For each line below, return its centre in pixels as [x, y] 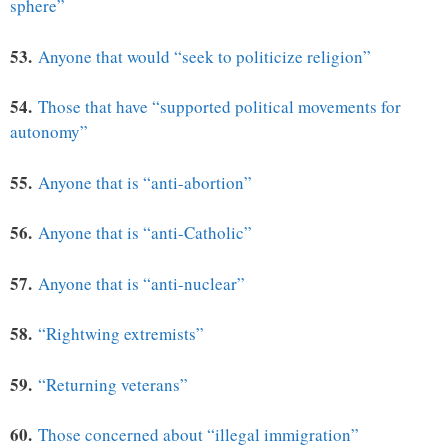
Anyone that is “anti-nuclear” [141, 283]
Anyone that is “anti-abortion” [145, 182]
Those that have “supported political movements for [219, 107]
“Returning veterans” [113, 384]
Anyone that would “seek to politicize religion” [204, 56]
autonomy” [49, 132]
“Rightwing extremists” [121, 334]
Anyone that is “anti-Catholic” [145, 233]
